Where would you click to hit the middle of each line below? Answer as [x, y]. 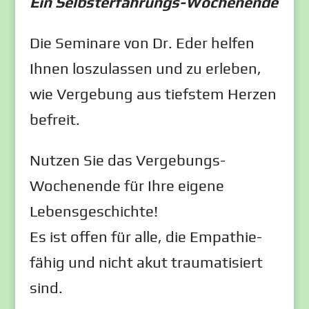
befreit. [54, 119]
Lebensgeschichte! [93, 211]
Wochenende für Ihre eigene [127, 186]
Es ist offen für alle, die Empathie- [146, 237]
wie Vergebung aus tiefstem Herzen [153, 94]
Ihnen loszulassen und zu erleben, [145, 68]
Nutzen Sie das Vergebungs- [127, 160]
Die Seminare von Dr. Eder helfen [142, 43]
